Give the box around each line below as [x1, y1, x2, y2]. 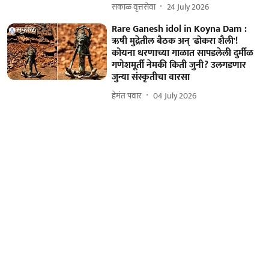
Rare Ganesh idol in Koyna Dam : [112, 21, 247, 38]
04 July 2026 [153, 88, 197, 103]
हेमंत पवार [112, 88, 142, 103]
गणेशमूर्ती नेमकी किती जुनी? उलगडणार [112, 57, 247, 74]
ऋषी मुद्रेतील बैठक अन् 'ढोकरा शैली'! [112, 33, 238, 50]
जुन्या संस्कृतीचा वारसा [112, 69, 190, 86]
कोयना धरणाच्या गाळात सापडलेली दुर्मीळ [112, 45, 254, 62]
